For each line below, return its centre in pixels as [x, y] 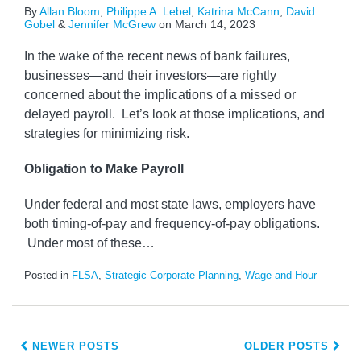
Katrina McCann [239, 12]
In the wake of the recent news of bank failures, [157, 56]
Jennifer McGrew [112, 25]
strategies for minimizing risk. [107, 134]
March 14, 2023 [215, 25]
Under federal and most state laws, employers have [170, 205]
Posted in [48, 276]
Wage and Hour [281, 276]
